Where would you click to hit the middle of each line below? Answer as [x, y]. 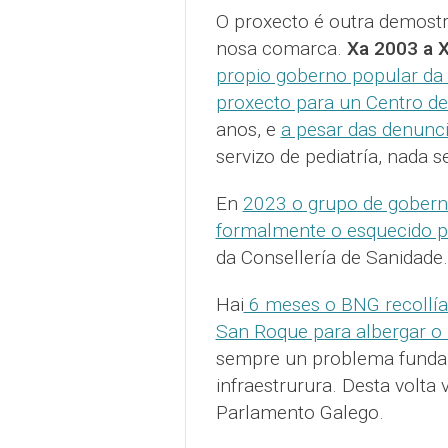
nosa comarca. [281, 49]
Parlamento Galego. [302, 413]
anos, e [248, 130]
